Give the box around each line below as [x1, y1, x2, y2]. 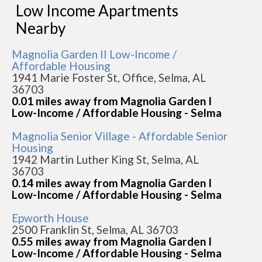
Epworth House [12, 211, 89, 225]
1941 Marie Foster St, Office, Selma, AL [12, 71, 206, 84]
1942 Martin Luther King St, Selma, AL [12, 153, 199, 166]
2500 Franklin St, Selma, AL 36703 [12, 223, 178, 236]
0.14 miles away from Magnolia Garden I [12, 176, 212, 189]
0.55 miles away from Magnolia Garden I [12, 235, 212, 248]
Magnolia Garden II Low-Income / [12, 47, 177, 61]
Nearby [16, 19, 65, 37]
